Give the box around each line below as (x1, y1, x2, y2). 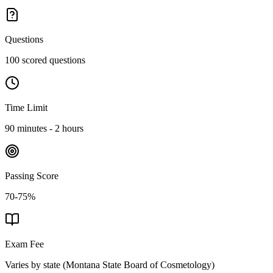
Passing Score (5, 171, 58, 182)
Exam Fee (5, 239, 44, 250)
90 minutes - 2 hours (5, 123, 83, 134)
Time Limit (5, 102, 48, 113)
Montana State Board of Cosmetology (66, 260, 211, 271)
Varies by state (5, 260, 60, 271)
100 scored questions (5, 55, 85, 66)
